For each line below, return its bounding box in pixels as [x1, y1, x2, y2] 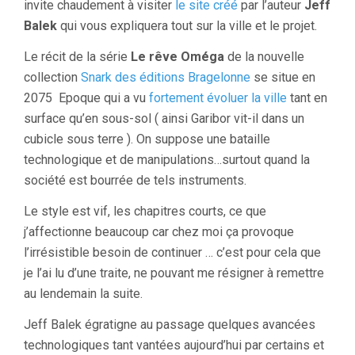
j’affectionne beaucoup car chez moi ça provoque [24, 224, 294, 239]
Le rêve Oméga [131, 49, 224, 64]
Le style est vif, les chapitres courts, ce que [24, 204, 266, 219]
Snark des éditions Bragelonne [81, 70, 250, 85]
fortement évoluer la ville [149, 90, 287, 105]
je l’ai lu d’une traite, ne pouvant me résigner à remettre [24, 265, 324, 281]
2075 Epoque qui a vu [24, 90, 149, 105]
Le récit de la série [24, 49, 131, 64]
